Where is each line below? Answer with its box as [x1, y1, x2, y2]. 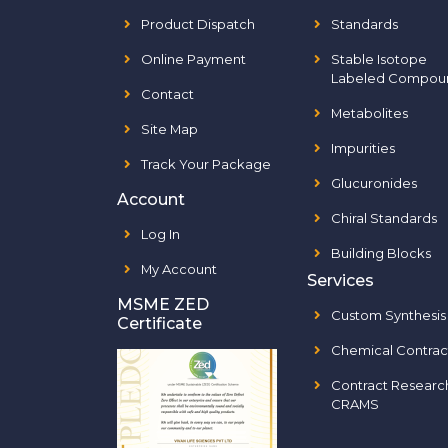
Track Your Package [141, 156, 271, 172]
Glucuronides [331, 175, 417, 191]
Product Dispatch [141, 16, 255, 32]
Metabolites [331, 105, 408, 121]
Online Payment [141, 51, 246, 67]
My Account [141, 261, 217, 277]
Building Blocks [331, 245, 431, 261]
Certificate [117, 314, 202, 333]
